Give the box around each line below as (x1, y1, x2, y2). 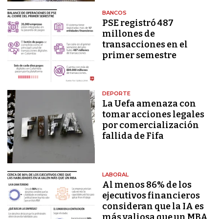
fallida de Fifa (102, 131, 164, 142)
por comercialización (102, 120, 199, 131)
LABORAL (102, 171, 129, 178)
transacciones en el (102, 39, 188, 50)
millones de (102, 28, 155, 39)
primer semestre (102, 49, 177, 61)
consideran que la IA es (102, 200, 204, 212)
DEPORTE (102, 90, 131, 97)
